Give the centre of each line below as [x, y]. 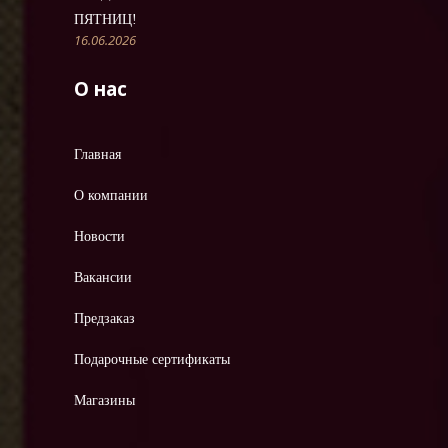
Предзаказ [104, 319]
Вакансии [103, 278]
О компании [111, 196]
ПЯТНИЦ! [105, 20]
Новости [99, 237]
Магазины [104, 401]
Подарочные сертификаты [152, 360]
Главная [97, 155]
